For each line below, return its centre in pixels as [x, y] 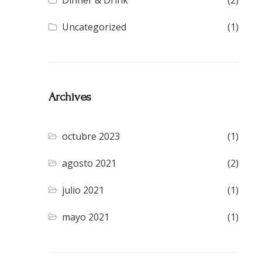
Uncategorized [94, 27]
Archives [70, 97]
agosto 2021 [89, 163]
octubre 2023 [91, 137]
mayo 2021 [86, 217]
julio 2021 [83, 190]
